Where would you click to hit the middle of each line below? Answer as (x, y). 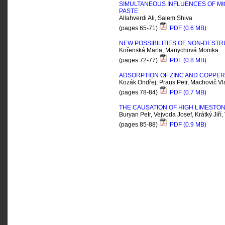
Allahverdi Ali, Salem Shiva (156, 18)
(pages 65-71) (139, 28)
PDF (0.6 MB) (187, 28)
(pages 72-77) (139, 61)
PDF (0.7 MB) (187, 93)
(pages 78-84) (139, 93)
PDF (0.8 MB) (187, 61)
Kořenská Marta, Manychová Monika (169, 50)
